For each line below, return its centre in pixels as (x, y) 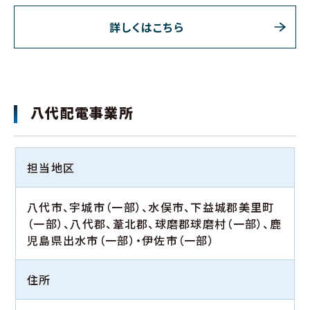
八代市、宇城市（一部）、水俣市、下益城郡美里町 (151, 207)
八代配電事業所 (82, 113)
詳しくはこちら (147, 27)
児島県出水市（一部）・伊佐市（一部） (121, 240)
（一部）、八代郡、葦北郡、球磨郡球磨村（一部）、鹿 (154, 224)
